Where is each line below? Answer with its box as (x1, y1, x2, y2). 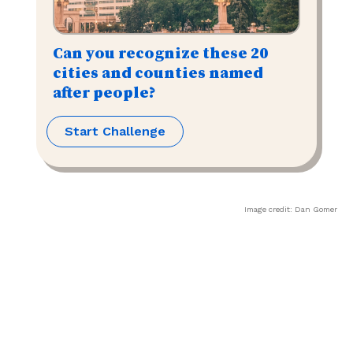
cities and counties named (53, 63, 263, 84)
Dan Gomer (295, 204, 337, 214)
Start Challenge (65, 123, 165, 139)
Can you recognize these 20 (53, 43, 268, 64)
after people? (53, 83, 156, 103)
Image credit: (244, 204, 295, 214)
